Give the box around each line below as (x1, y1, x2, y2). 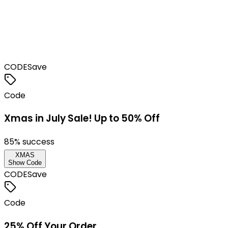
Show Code (8, 159, 42, 166)
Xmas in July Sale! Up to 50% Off (4, 111, 160, 126)
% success (14, 136, 54, 148)
